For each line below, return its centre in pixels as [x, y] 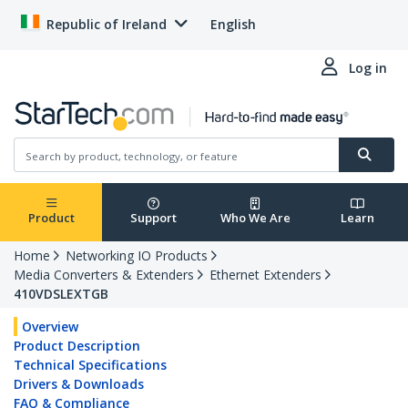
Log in [368, 68]
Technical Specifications [90, 365]
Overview [50, 327]
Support [153, 218]
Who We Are [255, 218]
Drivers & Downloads [79, 384]
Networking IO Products [137, 256]
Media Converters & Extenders [104, 275]
